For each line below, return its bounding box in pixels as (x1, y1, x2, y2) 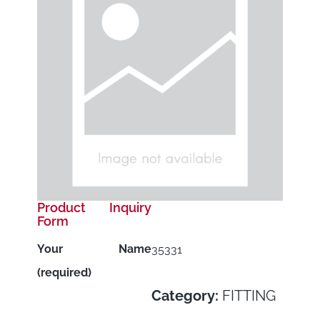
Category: (151, 287, 223, 304)
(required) (37, 266, 92, 280)
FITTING (222, 287, 276, 304)
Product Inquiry (37, 199, 152, 215)
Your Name (37, 242, 152, 256)
